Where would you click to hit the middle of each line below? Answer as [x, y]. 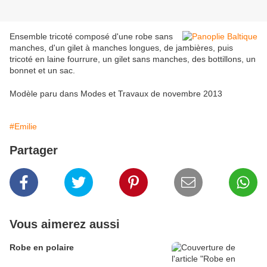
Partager [34, 150]
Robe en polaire [42, 248]
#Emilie [23, 127]
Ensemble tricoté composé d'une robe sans [91, 37]
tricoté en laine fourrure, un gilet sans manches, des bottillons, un [133, 59]
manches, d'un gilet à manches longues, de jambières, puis [121, 48]
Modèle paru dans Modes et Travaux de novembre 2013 [116, 94]
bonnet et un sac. [42, 71]
